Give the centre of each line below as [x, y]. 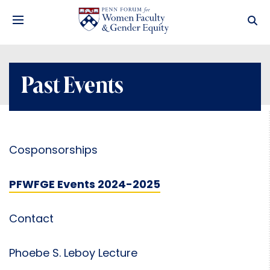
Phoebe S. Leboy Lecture [73, 254]
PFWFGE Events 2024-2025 [85, 185]
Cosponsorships [53, 151]
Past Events [72, 87]
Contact [31, 220]
